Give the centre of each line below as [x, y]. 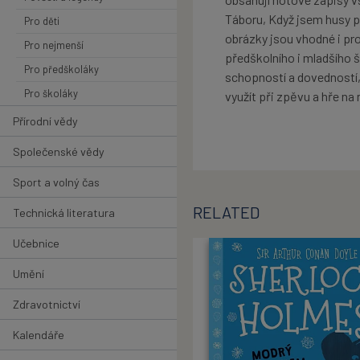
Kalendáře [39, 334]
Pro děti [42, 20]
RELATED [226, 213]
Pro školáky [51, 93]
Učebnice [36, 243]
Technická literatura [64, 212]
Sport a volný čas [56, 182]
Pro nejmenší [54, 45]
